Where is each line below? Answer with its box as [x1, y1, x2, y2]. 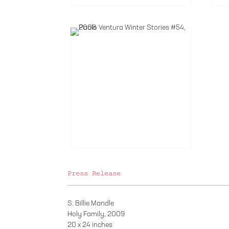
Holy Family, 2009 [67, 211, 125, 218]
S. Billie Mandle [67, 200, 114, 208]
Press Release [67, 170, 121, 177]
